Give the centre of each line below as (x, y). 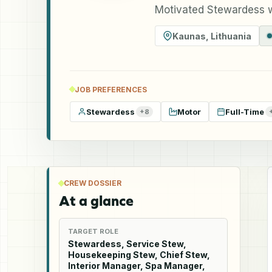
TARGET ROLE (93, 231)
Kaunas (189, 36)
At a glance (96, 201)
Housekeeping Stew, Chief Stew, (139, 254)
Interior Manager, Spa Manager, (137, 265)
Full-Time (245, 111)
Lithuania (231, 36)
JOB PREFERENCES (111, 89)
